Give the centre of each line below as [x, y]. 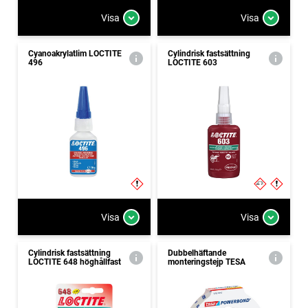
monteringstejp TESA [207, 262]
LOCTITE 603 [192, 63]
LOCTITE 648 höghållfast [75, 262]
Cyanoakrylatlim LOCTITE [75, 54]
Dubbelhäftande [197, 253]
